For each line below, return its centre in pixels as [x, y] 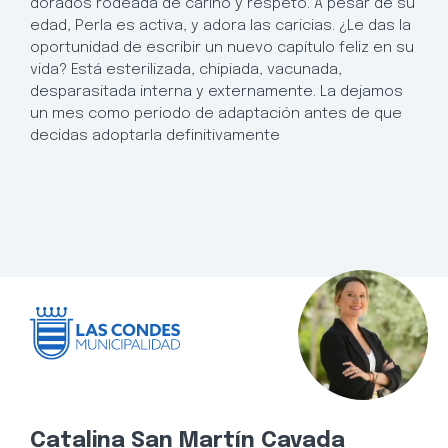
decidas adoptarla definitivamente [155, 135]
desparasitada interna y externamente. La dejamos [216, 91]
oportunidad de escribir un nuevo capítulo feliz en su [222, 47]
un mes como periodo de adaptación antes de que [216, 113]
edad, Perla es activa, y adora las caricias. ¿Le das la [220, 25]
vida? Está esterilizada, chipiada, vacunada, [186, 69]
